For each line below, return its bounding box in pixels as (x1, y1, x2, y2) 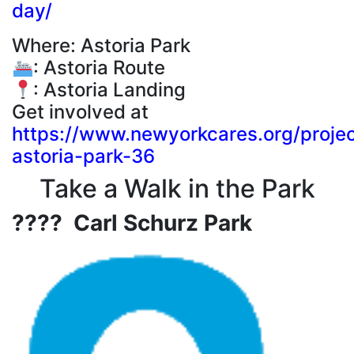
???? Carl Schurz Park (12, 209, 263, 237)
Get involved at (12, 100, 149, 124)
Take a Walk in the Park (39, 173, 315, 205)
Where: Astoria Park (12, 34, 190, 58)
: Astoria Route (33, 56, 166, 80)
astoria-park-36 (12, 145, 155, 168)
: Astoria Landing (33, 78, 186, 102)
